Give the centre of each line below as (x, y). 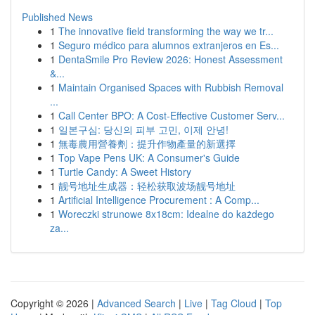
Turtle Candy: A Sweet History (125, 172)
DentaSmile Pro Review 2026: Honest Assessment (171, 59)
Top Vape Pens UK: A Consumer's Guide (149, 157)
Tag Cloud (234, 303)
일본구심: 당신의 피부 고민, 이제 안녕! (143, 129)
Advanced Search (136, 303)
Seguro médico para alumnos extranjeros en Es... (169, 45)
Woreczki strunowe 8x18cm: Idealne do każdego (166, 214)
